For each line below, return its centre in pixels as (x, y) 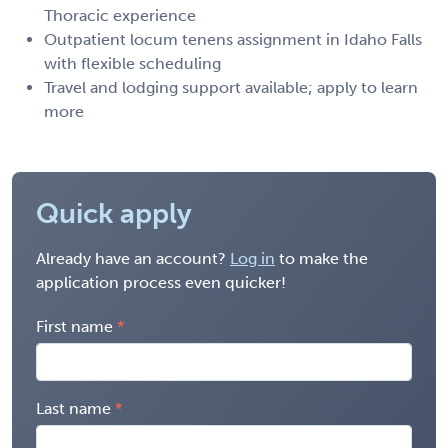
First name (74, 326)
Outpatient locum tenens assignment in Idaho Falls (233, 39)
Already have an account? (133, 258)
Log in (252, 258)
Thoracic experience (120, 15)
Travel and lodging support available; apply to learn (231, 87)
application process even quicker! (161, 282)
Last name (73, 408)
